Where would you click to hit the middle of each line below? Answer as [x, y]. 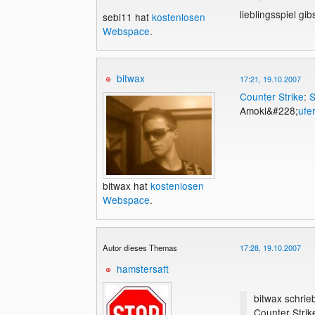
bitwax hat [126, 185]
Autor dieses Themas [140, 248]
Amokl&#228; [269, 111]
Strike [291, 97]
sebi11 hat [127, 17]
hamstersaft [142, 268]
